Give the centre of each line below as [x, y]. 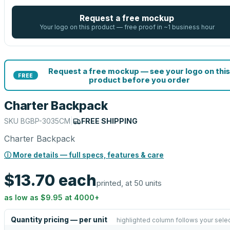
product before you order [139, 80]
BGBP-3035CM [45, 121]
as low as [22, 197]
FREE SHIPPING [109, 121]
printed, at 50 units [129, 183]
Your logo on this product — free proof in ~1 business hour [127, 27]
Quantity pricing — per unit [59, 220]
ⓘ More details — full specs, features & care [84, 155]
